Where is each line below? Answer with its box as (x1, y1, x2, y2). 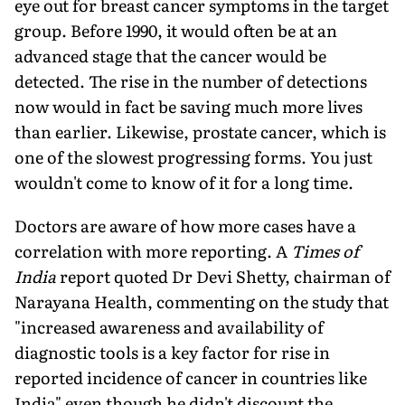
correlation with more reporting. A (14, 238, 291, 263)
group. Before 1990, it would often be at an (14, 17, 337, 42)
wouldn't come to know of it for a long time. (14, 169, 353, 194)
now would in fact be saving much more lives (14, 93, 363, 118)
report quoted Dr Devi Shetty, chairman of (60, 263, 391, 288)
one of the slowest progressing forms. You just (14, 144, 372, 169)
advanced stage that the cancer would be (14, 42, 326, 68)
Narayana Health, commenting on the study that (14, 288, 389, 314)
